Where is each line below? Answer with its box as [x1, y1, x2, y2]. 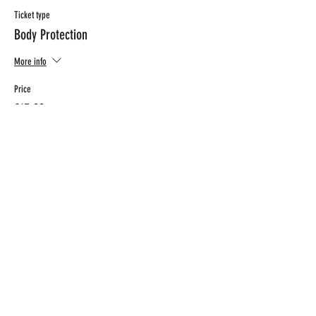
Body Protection [14, 26, 87, 43]
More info [14, 55, 47, 68]
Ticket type [14, 9, 50, 21]
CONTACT [17, 206, 100, 228]
